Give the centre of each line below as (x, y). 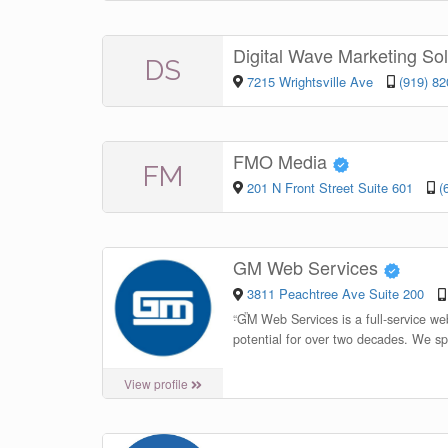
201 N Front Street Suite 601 (331, 187)
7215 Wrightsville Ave (311, 81)
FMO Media (282, 161)
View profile (158, 384)
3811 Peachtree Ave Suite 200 (335, 293)
